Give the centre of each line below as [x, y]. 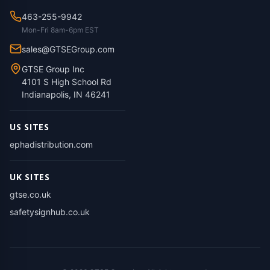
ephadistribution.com [51, 144]
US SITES [30, 127]
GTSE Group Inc [53, 69]
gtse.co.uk [30, 194]
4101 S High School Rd [67, 82]
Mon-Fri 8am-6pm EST [60, 30]
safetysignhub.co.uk [50, 212]
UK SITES [30, 177]
